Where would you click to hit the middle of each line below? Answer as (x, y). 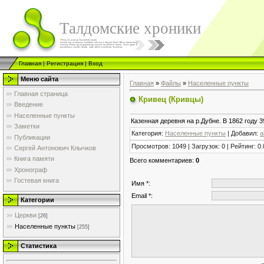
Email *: (142, 195)
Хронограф (31, 169)
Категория (146, 133)
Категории (37, 200)
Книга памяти (34, 159)
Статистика (39, 246)
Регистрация (65, 63)
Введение (29, 105)
